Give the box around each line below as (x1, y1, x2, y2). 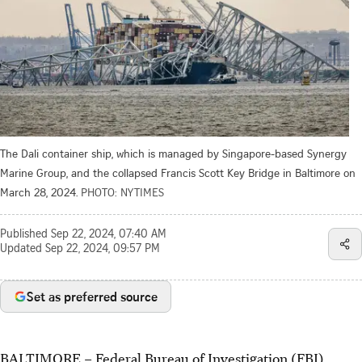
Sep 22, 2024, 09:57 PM (45, 243, 160, 255)
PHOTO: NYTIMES (81, 183, 164, 200)
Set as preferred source (27, 287, 158, 305)
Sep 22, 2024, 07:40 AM (51, 229, 166, 241)
